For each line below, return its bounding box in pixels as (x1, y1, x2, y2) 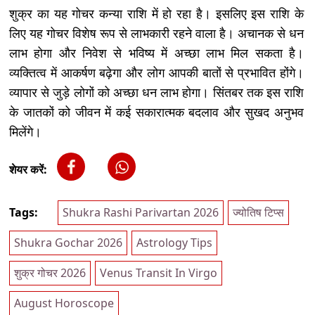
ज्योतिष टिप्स (233, 205, 284, 221)
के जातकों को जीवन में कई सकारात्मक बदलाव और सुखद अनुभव (9, 103, 304, 121)
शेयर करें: (9, 162, 47, 178)
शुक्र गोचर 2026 (14, 265, 86, 281)
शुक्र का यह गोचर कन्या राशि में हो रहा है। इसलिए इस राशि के (9, 5, 304, 22)
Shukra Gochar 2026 (14, 235, 122, 251)
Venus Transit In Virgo (100, 265, 217, 281)
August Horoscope (14, 295, 114, 311)
